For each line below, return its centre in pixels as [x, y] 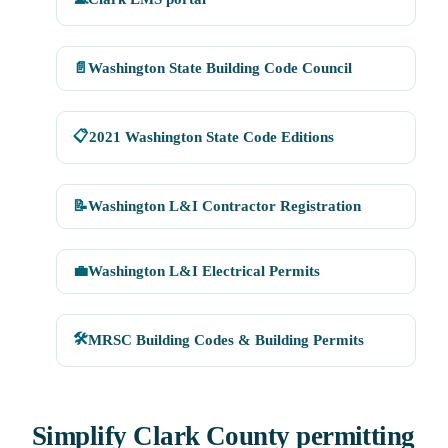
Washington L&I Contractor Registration [224, 206]
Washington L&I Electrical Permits [204, 271]
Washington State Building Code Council [220, 68]
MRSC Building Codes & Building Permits [226, 340]
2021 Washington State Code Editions [211, 137]
